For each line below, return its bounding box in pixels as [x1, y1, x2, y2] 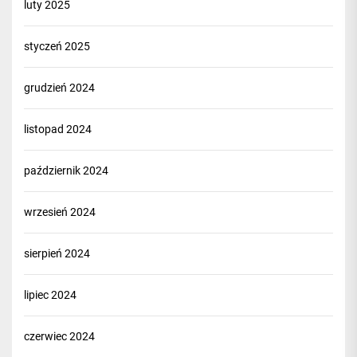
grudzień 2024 [24, 81, 95, 94]
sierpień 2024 [24, 247, 90, 260]
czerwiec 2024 [24, 330, 95, 343]
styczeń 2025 [24, 40, 90, 53]
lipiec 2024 [24, 288, 76, 301]
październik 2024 [24, 164, 108, 177]
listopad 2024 [24, 123, 92, 135]
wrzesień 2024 [24, 206, 96, 218]
